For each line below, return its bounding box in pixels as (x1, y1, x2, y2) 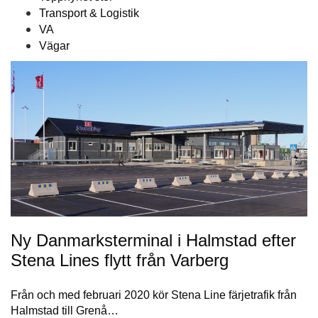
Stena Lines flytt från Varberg (11, 251, 229, 270)
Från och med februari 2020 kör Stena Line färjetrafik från (11, 289, 297, 302)
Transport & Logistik (39, 7, 139, 20)
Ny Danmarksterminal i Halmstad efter (11, 231, 296, 251)
